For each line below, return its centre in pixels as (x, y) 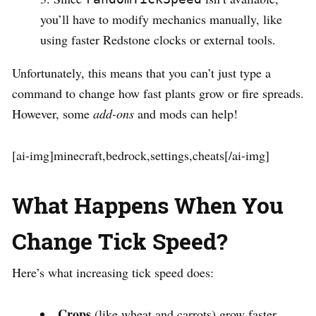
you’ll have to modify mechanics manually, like (161, 19)
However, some (53, 114)
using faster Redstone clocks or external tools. (158, 40)
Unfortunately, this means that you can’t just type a (141, 73)
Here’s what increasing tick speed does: (113, 273)
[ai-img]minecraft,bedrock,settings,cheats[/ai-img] (141, 156)
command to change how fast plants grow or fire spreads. (158, 93)
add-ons (114, 114)
